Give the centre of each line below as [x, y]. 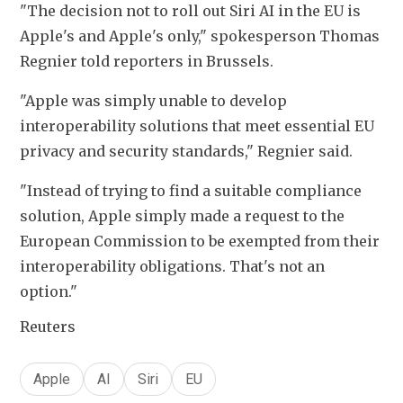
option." [49, 292]
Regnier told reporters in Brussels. [147, 62]
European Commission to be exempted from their [200, 242]
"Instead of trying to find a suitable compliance [191, 191]
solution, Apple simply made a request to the [182, 216]
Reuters [48, 327]
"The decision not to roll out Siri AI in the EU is [190, 11]
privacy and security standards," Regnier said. [186, 152]
